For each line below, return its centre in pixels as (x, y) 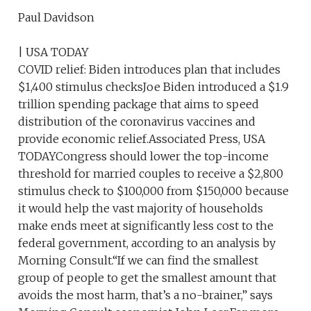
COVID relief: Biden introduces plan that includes (150, 70)
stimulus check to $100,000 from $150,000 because (154, 191)
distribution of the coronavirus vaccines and (137, 122)
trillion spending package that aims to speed (139, 104)
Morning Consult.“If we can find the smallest (138, 261)
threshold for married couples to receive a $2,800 (151, 174)
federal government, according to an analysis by (147, 243)
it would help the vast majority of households (141, 209)
